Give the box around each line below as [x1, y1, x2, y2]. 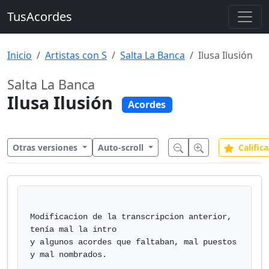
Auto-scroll [97, 142, 146, 153]
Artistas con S [45, 49, 107, 62]
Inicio [7, 49, 32, 62]
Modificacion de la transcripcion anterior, [30, 212, 232, 222]
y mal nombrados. [30, 250, 107, 259]
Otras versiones [13, 142, 80, 153]
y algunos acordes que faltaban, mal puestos [30, 237, 237, 247]
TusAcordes [7, 8, 72, 25]
